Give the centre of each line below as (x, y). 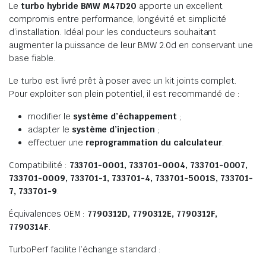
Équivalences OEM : (48, 214)
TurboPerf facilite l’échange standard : (85, 249)
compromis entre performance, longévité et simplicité (118, 19)
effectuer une (57, 142)
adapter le (50, 129)
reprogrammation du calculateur (153, 142)
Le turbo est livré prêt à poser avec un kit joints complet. (123, 81)
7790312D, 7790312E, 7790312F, (152, 214)
